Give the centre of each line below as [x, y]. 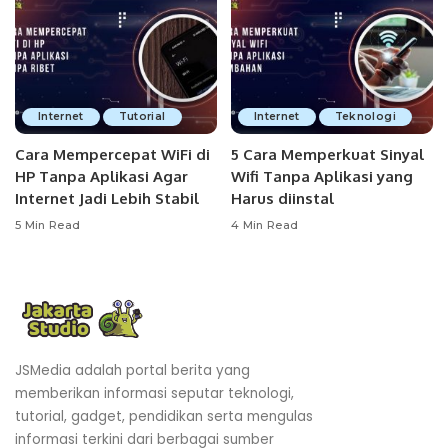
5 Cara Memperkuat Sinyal [327, 154]
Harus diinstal [282, 198]
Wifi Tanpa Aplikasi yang [322, 176]
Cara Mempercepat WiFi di [112, 154]
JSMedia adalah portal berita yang [132, 370]
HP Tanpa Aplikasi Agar [101, 176]
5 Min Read [48, 225]
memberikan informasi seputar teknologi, [154, 393]
